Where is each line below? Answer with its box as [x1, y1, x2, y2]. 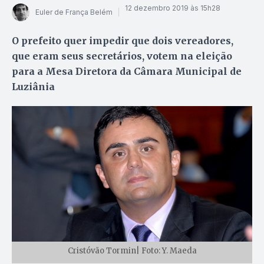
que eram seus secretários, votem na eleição [12, 49, 232, 62]
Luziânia [12, 80, 55, 93]
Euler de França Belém [35, 8, 113, 17]
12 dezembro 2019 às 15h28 [125, 4, 220, 13]
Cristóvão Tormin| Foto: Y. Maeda [67, 245, 197, 256]
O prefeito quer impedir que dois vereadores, [12, 34, 233, 47]
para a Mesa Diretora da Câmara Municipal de [12, 65, 242, 77]
